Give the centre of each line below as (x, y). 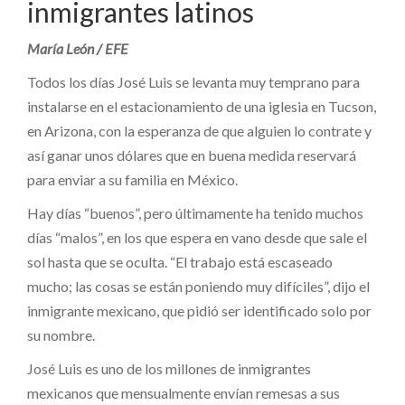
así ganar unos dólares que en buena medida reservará (192, 155)
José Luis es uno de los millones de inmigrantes (169, 368)
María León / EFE (78, 48)
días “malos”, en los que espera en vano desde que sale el (197, 237)
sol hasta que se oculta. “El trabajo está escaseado (180, 261)
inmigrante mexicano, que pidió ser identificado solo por (199, 310)
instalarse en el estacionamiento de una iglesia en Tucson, (202, 106)
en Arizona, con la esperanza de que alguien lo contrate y (199, 130)
